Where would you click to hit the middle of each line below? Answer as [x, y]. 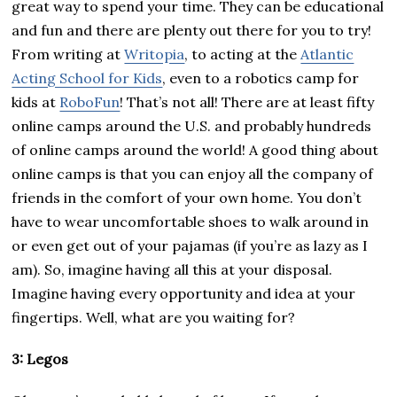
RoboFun [90, 101]
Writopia [155, 54]
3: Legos [40, 358]
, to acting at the [243, 54]
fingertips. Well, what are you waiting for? [156, 317]
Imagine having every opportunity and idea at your [184, 293]
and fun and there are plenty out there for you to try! [192, 30]
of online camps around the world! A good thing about [195, 149]
